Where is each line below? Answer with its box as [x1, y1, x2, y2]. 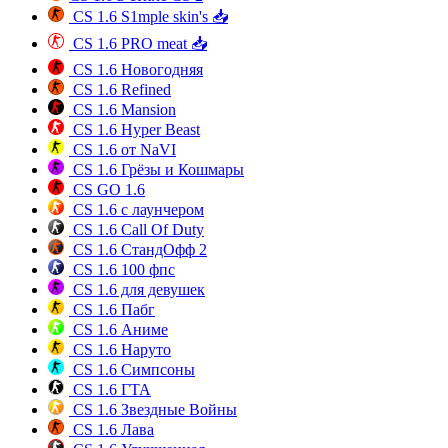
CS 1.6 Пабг [69, 301, 155, 319]
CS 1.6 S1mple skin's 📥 [69, 8, 228, 26]
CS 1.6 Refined [69, 81, 171, 99]
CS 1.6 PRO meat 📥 [69, 35, 207, 53]
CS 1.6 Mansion [69, 101, 176, 119]
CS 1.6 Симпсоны [69, 361, 195, 379]
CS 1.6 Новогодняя [69, 61, 203, 79]
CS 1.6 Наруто [69, 341, 171, 359]
